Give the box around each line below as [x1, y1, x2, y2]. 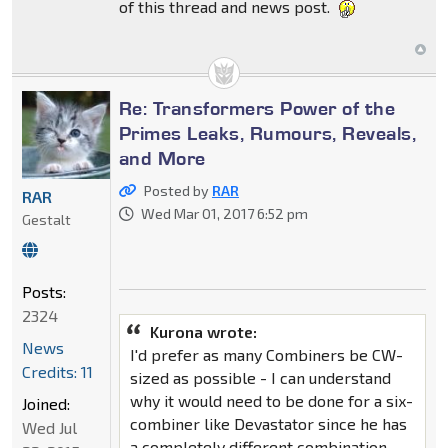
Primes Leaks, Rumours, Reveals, [118, 120, 417, 145]
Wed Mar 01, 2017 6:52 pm [140, 204, 308, 222]
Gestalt [22, 210, 71, 228]
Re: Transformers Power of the [118, 95, 396, 120]
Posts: [22, 281, 66, 301]
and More [118, 145, 206, 170]
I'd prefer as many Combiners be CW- [129, 344, 403, 364]
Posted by [143, 181, 212, 199]
